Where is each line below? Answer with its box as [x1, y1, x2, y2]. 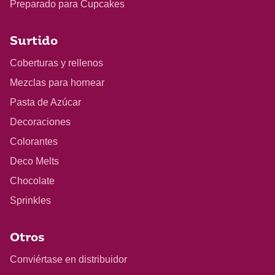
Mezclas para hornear [10, 77, 104, 88]
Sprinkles [10, 195, 51, 206]
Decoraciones [10, 116, 71, 127]
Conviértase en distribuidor [10, 254, 127, 265]
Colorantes [10, 136, 58, 147]
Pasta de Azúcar [10, 96, 81, 107]
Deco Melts [10, 155, 59, 166]
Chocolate [10, 175, 55, 186]
